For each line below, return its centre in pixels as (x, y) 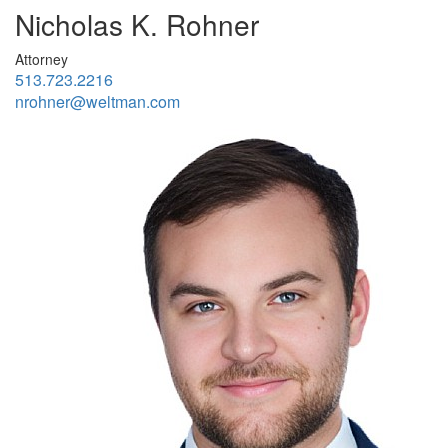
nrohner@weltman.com (97, 101)
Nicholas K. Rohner (137, 23)
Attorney (41, 58)
